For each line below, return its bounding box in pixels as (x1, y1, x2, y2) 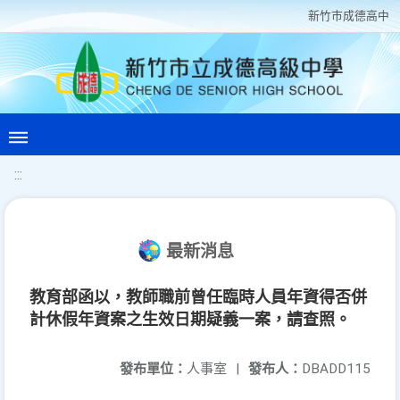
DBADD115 (302, 361, 371, 377)
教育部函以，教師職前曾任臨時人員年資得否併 (29, 287, 367, 306)
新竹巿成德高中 (308, 9, 389, 22)
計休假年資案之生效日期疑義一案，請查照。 (29, 310, 351, 329)
